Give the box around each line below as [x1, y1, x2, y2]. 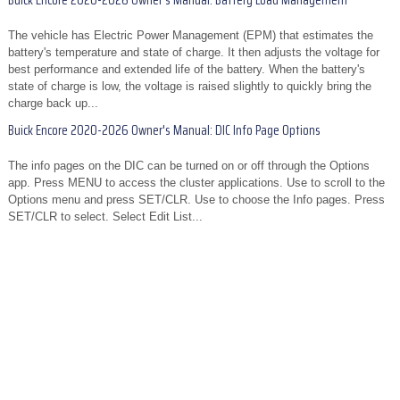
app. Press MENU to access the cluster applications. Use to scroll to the [8, 176, 385, 190]
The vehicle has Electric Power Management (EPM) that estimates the [8, 29, 373, 43]
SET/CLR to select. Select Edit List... [8, 210, 203, 224]
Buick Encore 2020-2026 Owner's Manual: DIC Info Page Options [8, 120, 321, 142]
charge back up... [8, 96, 98, 111]
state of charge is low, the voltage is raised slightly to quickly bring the [8, 79, 371, 94]
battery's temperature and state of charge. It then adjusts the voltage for [8, 46, 379, 60]
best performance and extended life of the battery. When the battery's [8, 62, 365, 77]
